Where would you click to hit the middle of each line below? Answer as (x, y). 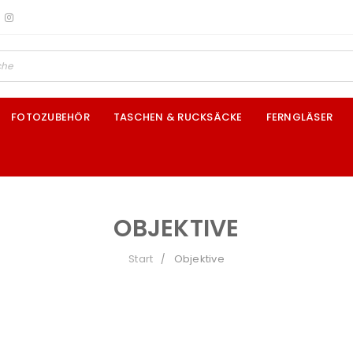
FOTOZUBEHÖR (50, 117)
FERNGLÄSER (299, 117)
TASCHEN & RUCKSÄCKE (178, 117)
